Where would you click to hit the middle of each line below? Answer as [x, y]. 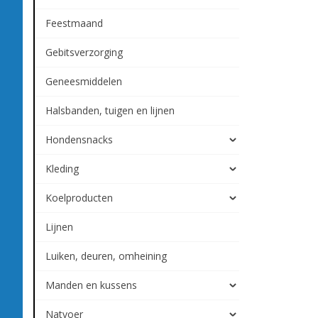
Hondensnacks [79, 139]
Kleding [62, 169]
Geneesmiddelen [84, 81]
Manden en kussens [91, 285]
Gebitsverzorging [84, 52]
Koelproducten [79, 198]
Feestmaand [74, 23]
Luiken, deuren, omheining [106, 256]
